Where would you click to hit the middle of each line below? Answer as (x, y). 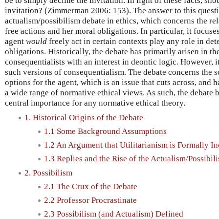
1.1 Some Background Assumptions (105, 131)
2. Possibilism (48, 173)
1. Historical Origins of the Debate (84, 117)
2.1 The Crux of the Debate (91, 186)
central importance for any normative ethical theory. (95, 103)
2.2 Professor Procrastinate (90, 200)
